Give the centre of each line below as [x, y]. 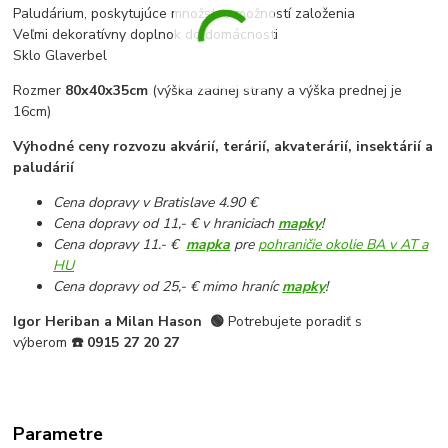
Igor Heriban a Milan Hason [108, 322]
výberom [42, 343]
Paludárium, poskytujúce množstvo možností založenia [184, 14]
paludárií [44, 168]
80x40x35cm [107, 91]
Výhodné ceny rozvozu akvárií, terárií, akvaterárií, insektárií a [223, 147]
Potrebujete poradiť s [295, 322]
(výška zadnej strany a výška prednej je [275, 91]
